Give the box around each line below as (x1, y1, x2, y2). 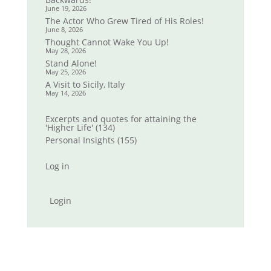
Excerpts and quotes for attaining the (45, 113, 197, 125)
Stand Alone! (45, 57, 97, 70)
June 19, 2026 (45, 4, 87, 13)
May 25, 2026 (45, 67, 86, 77)
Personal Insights (45, 134, 115, 146)
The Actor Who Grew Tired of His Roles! (45, 15, 204, 27)
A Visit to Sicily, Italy (45, 79, 125, 91)
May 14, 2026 (45, 88, 86, 98)
